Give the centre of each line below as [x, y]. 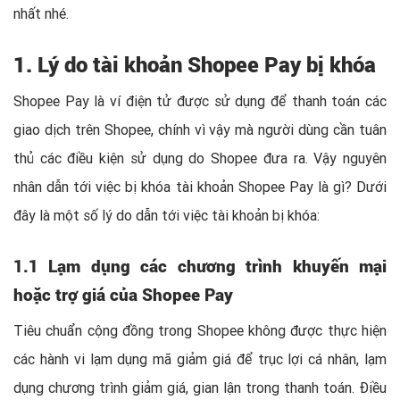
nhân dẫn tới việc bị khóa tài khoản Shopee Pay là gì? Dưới [200, 187]
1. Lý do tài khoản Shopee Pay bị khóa [195, 64]
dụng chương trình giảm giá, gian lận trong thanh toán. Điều [200, 387]
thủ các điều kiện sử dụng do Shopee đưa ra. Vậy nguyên [200, 158]
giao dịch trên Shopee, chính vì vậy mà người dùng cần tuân [200, 129]
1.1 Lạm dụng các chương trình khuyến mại [200, 266]
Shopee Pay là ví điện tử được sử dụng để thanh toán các [200, 101]
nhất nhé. [43, 13]
